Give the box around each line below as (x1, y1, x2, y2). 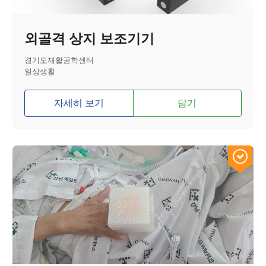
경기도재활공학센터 (24, 56, 94, 65)
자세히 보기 (53, 98, 104, 109)
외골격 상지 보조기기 (24, 31, 155, 47)
